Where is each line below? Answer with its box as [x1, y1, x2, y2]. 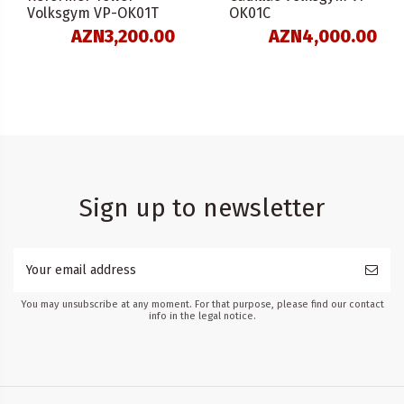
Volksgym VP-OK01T [27, 5, 159, 23]
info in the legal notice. [148, 309, 256, 322]
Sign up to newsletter [79, 192, 325, 223]
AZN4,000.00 [269, 24, 377, 47]
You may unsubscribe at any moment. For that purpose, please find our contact [20, 298, 384, 310]
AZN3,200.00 [71, 24, 175, 47]
